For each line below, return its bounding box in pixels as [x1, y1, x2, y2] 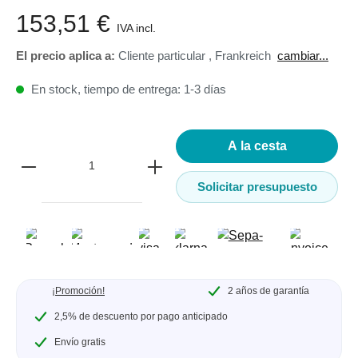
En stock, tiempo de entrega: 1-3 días [28, 82, 226, 96]
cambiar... [277, 49, 328, 63]
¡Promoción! [52, 284, 105, 296]
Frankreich [215, 49, 274, 63]
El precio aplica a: [16, 49, 118, 63]
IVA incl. [117, 21, 156, 34]
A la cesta [227, 139, 287, 153]
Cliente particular [118, 49, 209, 63]
